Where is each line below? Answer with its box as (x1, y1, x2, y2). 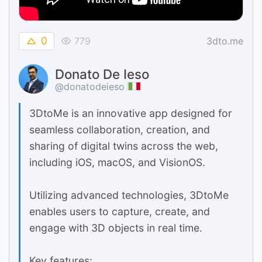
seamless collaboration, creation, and (29, 123, 210, 136)
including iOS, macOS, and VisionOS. (29, 156, 205, 169)
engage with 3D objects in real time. (29, 222, 202, 235)
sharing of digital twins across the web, (29, 140, 218, 153)
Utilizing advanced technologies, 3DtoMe (29, 189, 229, 202)
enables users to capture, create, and (29, 205, 210, 218)
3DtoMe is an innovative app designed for (29, 107, 232, 120)
